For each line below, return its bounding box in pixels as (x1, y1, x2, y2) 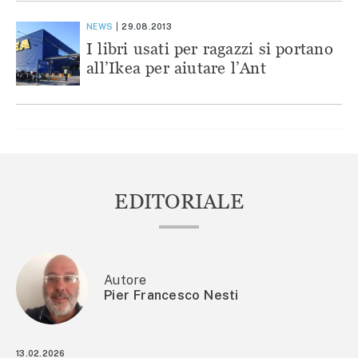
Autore (104, 272, 147, 288)
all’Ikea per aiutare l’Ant (86, 58, 266, 77)
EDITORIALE (114, 189, 244, 213)
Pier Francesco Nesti (104, 287, 239, 303)
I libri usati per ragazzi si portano (86, 38, 333, 58)
